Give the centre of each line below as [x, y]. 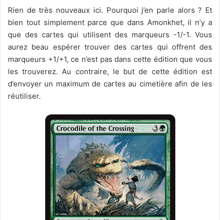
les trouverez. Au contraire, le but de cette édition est [110, 72]
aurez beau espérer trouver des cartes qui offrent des [110, 47]
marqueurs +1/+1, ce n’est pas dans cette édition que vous [110, 59]
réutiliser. [24, 96]
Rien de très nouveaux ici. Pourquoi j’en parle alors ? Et [110, 10]
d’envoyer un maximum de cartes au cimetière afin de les [110, 84]
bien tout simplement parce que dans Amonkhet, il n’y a [110, 23]
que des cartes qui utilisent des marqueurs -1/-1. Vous [110, 35]
